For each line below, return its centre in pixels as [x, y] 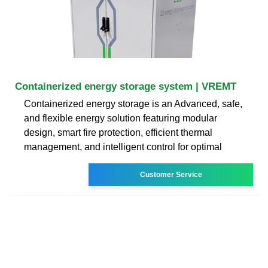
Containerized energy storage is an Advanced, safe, [133, 103]
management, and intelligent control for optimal [123, 147]
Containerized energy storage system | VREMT [126, 86]
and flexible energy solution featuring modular [121, 118]
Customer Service [171, 174]
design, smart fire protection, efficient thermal [118, 132]
